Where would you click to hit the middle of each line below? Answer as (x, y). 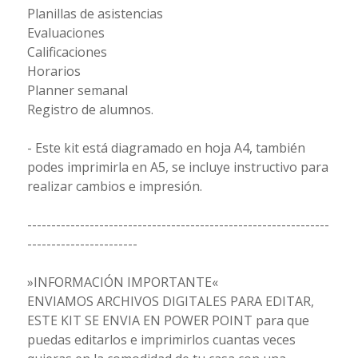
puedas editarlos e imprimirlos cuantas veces (161, 340)
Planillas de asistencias (95, 14)
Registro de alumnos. (90, 110)
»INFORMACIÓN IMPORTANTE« (122, 282)
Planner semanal (77, 91)
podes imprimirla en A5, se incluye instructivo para (177, 167)
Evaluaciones (66, 33)
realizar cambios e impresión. (114, 187)
